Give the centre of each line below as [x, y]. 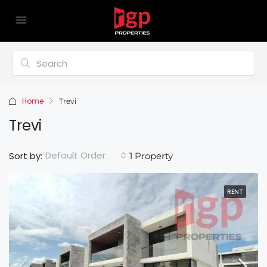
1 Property [151, 156]
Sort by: [26, 156]
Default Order [75, 155]
